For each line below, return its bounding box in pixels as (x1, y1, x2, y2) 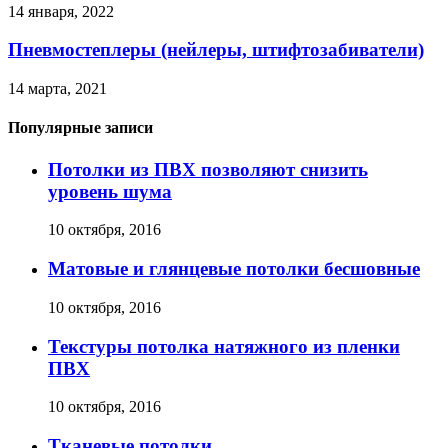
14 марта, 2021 (8, 80, 107, 98)
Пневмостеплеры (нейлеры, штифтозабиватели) (8, 39, 424, 61)
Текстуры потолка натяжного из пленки (48, 335, 400, 357)
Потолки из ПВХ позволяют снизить (48, 158, 368, 180)
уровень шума (48, 180, 172, 202)
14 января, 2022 (8, 2, 114, 20)
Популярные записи (8, 119, 153, 137)
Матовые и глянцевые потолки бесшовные (48, 258, 420, 280)
